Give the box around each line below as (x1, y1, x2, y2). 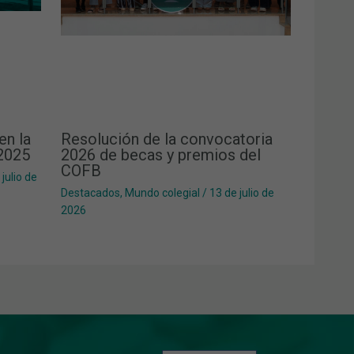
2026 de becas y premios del (60, 145, 261, 165)
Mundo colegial (124, 186, 200, 200)
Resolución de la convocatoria (60, 130, 273, 149)
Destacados (60, 186, 120, 200)
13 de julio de (209, 186, 274, 200)
